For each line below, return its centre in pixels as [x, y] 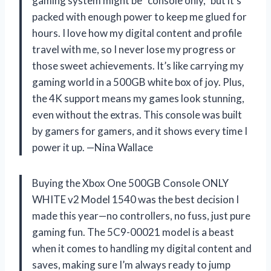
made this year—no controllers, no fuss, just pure [141, 216]
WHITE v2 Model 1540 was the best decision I [135, 200]
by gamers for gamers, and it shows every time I [140, 131]
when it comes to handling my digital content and [142, 249]
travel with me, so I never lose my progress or [134, 50]
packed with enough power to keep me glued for [139, 17]
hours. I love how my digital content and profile [137, 33]
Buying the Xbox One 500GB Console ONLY [130, 183]
